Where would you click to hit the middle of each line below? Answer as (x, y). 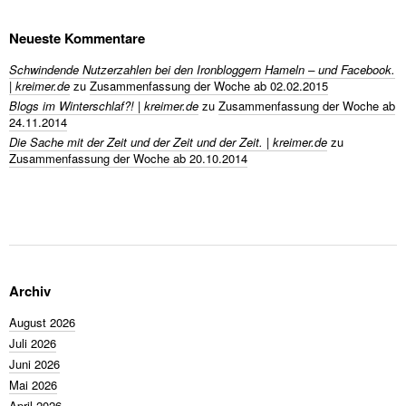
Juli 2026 (33, 343)
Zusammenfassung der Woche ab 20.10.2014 (128, 158)
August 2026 (42, 322)
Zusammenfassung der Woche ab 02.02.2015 (209, 86)
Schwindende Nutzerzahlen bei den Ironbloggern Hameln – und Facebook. (202, 69)
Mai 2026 (33, 385)
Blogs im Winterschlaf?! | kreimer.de (104, 106)
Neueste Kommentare (77, 38)
